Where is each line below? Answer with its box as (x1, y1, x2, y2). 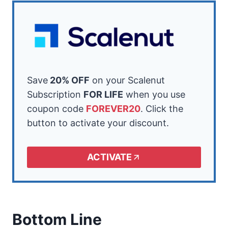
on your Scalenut (90, 74, 165, 85)
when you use (123, 89, 185, 100)
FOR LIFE (83, 89, 123, 100)
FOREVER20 (86, 103, 140, 114)
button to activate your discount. (27, 117, 169, 128)
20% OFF (48, 74, 90, 85)
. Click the (140, 103, 183, 114)
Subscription (27, 89, 83, 100)
